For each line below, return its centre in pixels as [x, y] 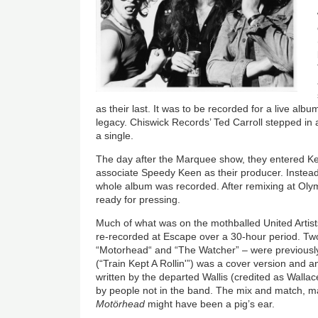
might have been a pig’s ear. [210, 304]
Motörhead [121, 304]
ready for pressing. [138, 200]
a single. [115, 136]
